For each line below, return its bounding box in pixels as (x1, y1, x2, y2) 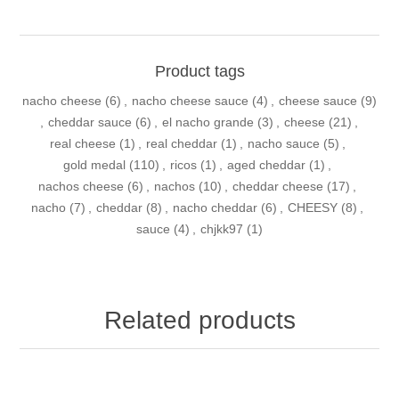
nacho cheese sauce (132, 93, 248, 108)
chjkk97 (200, 221, 243, 236)
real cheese (49, 135, 116, 151)
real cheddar (145, 135, 217, 151)
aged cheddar (227, 157, 305, 172)
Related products (103, 305, 296, 334)
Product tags (154, 61, 245, 80)
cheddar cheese (232, 178, 323, 193)
